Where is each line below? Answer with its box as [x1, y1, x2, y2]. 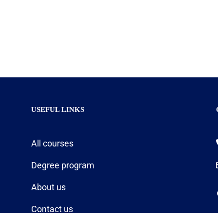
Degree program [31, 160, 94, 170]
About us [31, 182, 66, 192]
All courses [31, 138, 73, 148]
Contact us [31, 203, 73, 214]
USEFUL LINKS [31, 105, 84, 113]
